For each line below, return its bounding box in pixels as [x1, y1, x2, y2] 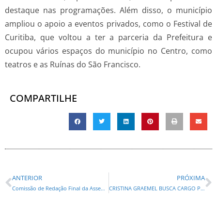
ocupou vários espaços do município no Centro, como [5, 46, 212, 57]
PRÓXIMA [177, 173, 205, 183]
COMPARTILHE [10, 92, 77, 105]
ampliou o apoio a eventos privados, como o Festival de [5, 18, 212, 30]
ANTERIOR [12, 173, 42, 183]
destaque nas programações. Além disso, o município [5, 5, 212, 16]
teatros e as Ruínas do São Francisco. [5, 59, 140, 70]
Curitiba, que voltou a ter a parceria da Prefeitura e [5, 32, 212, 43]
